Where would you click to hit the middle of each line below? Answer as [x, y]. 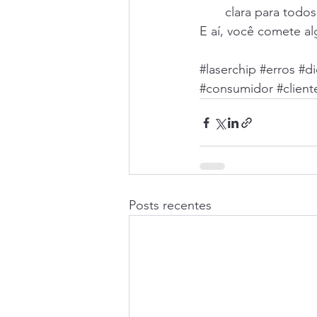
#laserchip [228, 69]
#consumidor [236, 88]
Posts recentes [170, 205]
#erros [277, 69]
